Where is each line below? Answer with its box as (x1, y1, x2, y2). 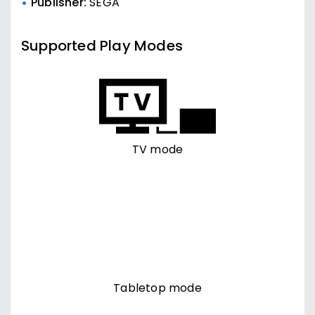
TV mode (131, 141, 184, 160)
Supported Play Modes (21, 35, 183, 60)
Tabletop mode (113, 280, 202, 299)
